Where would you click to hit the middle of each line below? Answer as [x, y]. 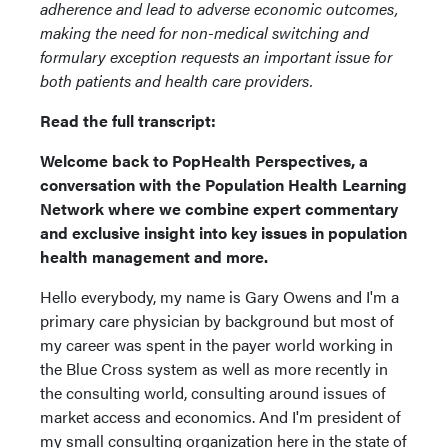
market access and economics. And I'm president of [220, 416]
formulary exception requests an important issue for [216, 56]
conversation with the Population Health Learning [223, 184]
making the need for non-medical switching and [204, 32]
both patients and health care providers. [176, 80]
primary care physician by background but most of [217, 320]
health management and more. [154, 256]
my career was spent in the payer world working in [216, 344]
